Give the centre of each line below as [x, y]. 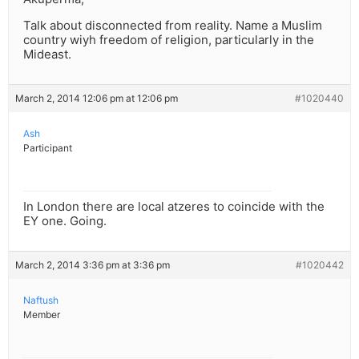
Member [42, 315]
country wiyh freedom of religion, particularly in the [169, 40]
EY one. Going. [65, 221]
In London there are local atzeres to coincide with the [174, 207]
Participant [48, 148]
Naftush [41, 301]
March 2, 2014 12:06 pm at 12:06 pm [97, 99]
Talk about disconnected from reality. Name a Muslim [173, 26]
